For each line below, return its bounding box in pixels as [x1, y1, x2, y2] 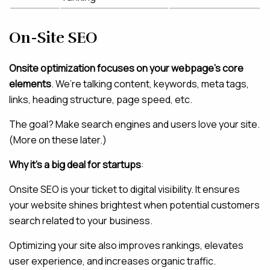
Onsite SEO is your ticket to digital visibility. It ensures [9, 183, 240, 196]
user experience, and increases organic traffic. [9, 254, 216, 268]
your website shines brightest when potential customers [9, 198, 260, 212]
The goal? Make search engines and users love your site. [9, 118, 260, 131]
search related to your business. [9, 214, 152, 227]
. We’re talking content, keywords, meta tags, [51, 77, 249, 90]
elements [9, 77, 51, 90]
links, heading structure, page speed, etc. [9, 93, 192, 106]
